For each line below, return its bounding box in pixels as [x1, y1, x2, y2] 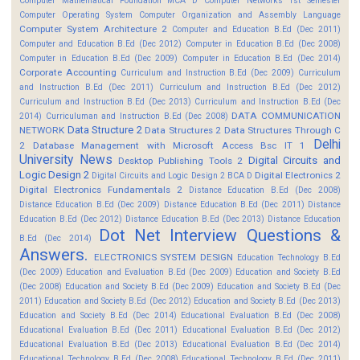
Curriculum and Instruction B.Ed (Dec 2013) [19, 96, 191, 107]
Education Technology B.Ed [236, 252, 342, 263]
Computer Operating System [19, 9, 133, 20]
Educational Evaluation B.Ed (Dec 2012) [182, 324, 342, 335]
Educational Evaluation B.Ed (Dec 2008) [181, 309, 342, 321]
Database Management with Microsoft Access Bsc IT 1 [32, 139, 306, 151]
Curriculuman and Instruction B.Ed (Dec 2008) [45, 110, 228, 121]
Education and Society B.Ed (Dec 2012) [44, 295, 192, 306]
